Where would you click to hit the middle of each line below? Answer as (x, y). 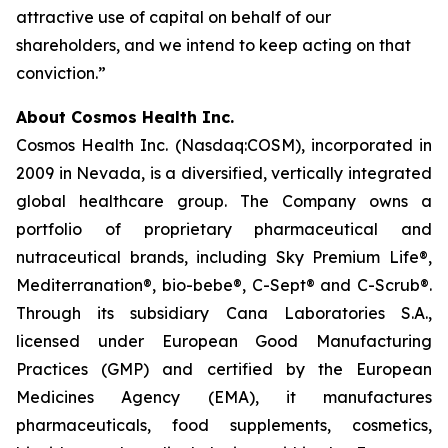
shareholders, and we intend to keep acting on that (213, 45)
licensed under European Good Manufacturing (224, 341)
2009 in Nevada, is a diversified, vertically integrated (224, 173)
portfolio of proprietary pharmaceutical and (224, 229)
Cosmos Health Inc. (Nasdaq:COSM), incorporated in (224, 145)
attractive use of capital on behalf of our (173, 17)
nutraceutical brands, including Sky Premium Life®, (224, 257)
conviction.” (61, 73)
